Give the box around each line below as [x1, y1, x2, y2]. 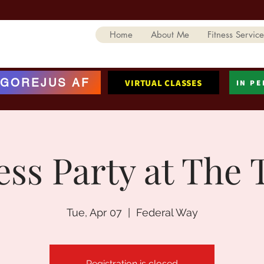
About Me [151, 29, 189, 40]
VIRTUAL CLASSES [125, 77, 202, 88]
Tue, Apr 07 [66, 206, 122, 219]
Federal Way [136, 206, 198, 219]
